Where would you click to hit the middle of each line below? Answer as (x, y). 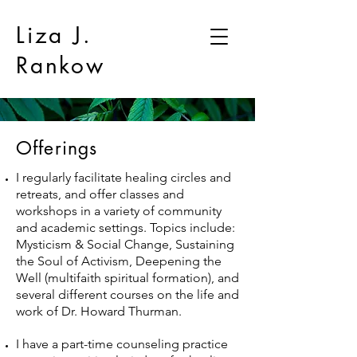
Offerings (57, 148)
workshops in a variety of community (119, 211)
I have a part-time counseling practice (122, 344)
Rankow (61, 65)
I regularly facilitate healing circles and (124, 177)
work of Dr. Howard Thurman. (99, 311)
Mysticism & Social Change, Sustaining (125, 244)
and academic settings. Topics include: (126, 228)
